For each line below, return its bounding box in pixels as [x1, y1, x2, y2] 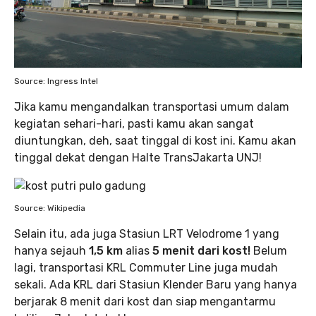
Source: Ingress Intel [14, 76, 98, 86]
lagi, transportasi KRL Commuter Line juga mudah [14, 261, 278, 274]
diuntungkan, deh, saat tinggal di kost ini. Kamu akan [14, 134, 296, 147]
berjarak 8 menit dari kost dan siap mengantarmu [14, 295, 276, 308]
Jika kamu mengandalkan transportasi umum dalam [14, 100, 289, 114]
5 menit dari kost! [152, 244, 250, 257]
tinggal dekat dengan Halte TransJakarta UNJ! [14, 151, 262, 164]
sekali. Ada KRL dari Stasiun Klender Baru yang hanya [14, 278, 297, 291]
